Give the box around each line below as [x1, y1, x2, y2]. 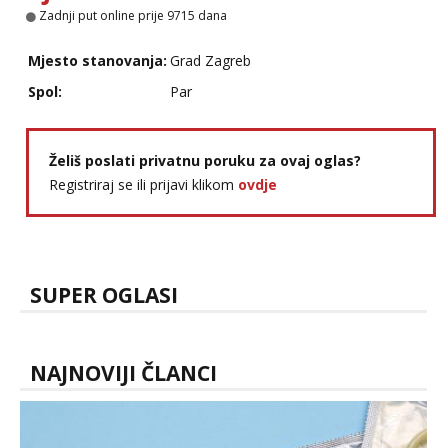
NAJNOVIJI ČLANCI [30, 359, 217, 387]
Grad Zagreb [170, 51, 251, 70]
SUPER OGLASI [30, 281, 178, 309]
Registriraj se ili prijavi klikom [49, 175, 238, 194]
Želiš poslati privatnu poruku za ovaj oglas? [49, 151, 361, 170]
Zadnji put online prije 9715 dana [36, 7, 227, 24]
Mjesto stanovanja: [28, 51, 167, 70]
